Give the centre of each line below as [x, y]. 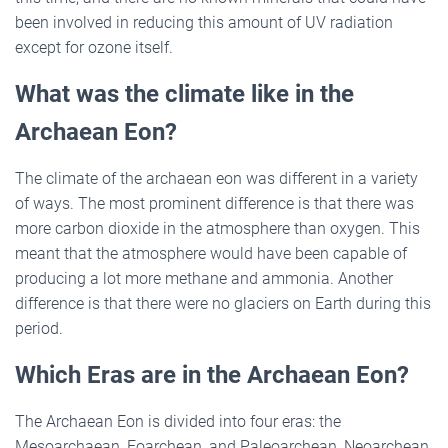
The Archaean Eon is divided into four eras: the [178, 421]
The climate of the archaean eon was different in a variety [216, 178]
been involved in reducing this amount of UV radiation [204, 22]
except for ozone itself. [94, 47]
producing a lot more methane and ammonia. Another [204, 278]
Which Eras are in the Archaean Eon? [212, 374]
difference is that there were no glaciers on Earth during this [223, 303]
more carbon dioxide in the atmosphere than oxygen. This [217, 228]
